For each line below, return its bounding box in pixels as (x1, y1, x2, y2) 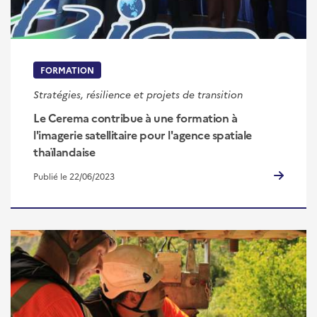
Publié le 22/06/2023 (33, 169, 115, 182)
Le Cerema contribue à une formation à (33, 109, 238, 125)
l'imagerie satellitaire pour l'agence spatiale (33, 126, 252, 142)
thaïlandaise (33, 143, 96, 159)
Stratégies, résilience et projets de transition (33, 86, 243, 101)
